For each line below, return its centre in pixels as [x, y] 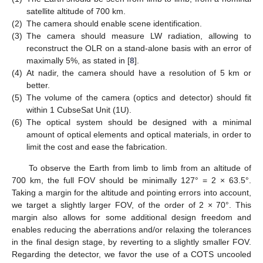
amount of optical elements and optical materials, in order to [139, 135]
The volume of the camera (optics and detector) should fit [139, 98]
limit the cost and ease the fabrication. [97, 147]
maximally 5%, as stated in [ [78, 61]
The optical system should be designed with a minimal [139, 122]
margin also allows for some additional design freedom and [131, 217]
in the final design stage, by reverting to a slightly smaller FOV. [131, 242]
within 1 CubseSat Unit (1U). [79, 110]
